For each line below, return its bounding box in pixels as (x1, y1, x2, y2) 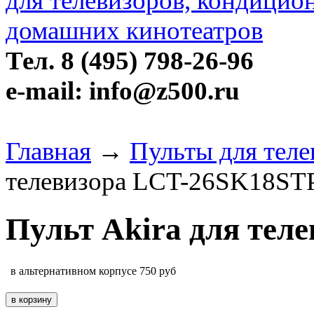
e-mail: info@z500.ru (6, 76, 240, 105)
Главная (6, 137, 91, 165)
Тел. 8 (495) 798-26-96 (6, 46, 254, 75)
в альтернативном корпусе (11, 264, 137, 277)
